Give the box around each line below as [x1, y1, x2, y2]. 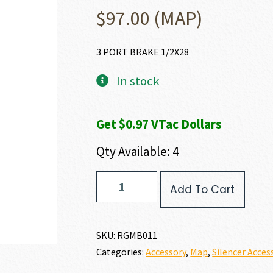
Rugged [96, 171, 125, 182]
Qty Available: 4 [96, 143, 179, 160]
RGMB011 [117, 229, 158, 241]
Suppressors [96, 184, 144, 195]
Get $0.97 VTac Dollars [96, 116, 222, 132]
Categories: [96, 246, 146, 258]
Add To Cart [170, 182, 235, 197]
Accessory [146, 246, 186, 258]
